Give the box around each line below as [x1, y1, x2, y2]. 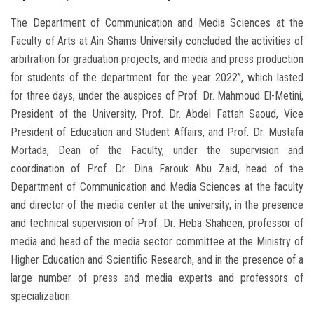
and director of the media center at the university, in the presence [11, 198, 303, 212]
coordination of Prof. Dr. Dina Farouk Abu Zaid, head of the [11, 162, 303, 176]
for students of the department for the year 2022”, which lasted [11, 71, 303, 85]
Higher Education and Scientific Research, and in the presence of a [11, 253, 303, 267]
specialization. [11, 289, 72, 303]
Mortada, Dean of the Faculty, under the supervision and [11, 144, 303, 158]
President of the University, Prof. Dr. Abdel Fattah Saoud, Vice [11, 107, 303, 121]
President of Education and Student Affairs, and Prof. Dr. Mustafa [11, 125, 303, 139]
